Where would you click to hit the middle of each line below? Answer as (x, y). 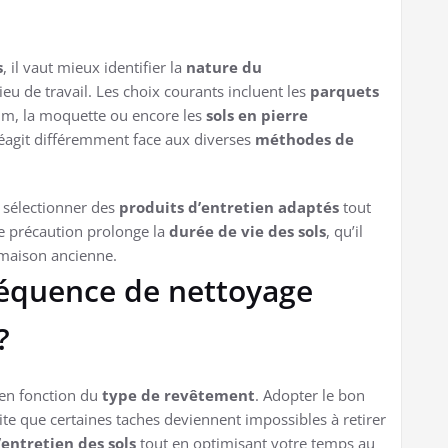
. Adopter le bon (310, 394)
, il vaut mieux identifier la (94, 66)
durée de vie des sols (247, 230)
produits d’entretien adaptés (229, 206)
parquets (344, 90)
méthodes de (304, 138)
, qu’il (344, 230)
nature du (224, 66)
